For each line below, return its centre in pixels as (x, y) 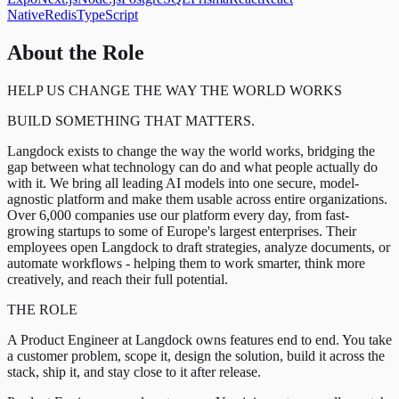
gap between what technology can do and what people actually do (192, 167)
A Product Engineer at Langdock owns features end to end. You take (199, 340)
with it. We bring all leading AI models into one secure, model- (183, 183)
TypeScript (107, 15)
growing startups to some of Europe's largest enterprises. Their (182, 232)
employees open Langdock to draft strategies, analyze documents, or (199, 248)
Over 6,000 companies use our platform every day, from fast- (178, 216)
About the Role (76, 53)
